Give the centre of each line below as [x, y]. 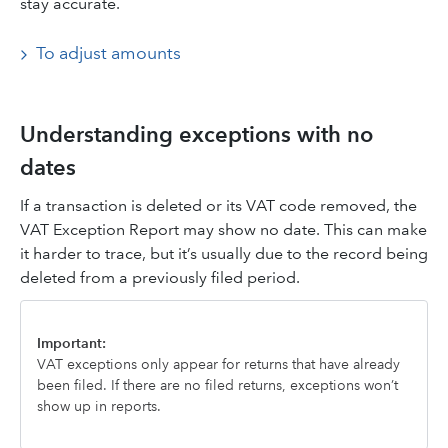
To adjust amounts [108, 53]
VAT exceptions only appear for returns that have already [218, 364]
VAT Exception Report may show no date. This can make [223, 229]
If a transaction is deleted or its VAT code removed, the [218, 205]
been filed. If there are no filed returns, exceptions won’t [217, 385]
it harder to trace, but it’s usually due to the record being [224, 253]
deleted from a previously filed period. [160, 277]
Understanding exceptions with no [196, 134]
